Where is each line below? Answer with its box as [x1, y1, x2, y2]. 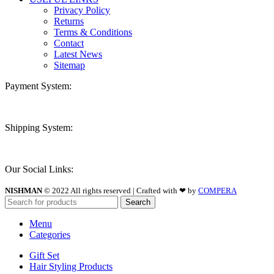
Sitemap [54, 59, 85, 70]
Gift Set [29, 250, 59, 261]
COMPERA [198, 185, 237, 195]
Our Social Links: [5, 163, 73, 174]
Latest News [54, 48, 102, 59]
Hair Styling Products [29, 261, 113, 272]
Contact [54, 37, 84, 48]
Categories [29, 229, 70, 240]
